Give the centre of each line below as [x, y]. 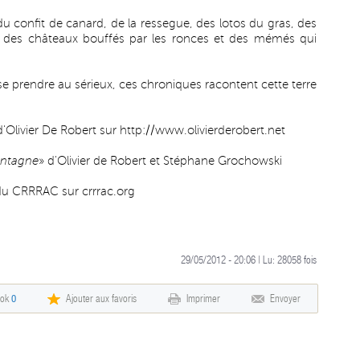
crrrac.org [108, 191]
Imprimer [203, 299]
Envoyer [285, 299]
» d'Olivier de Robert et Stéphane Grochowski [160, 161]
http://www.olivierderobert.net [202, 130]
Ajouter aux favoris [101, 299]
